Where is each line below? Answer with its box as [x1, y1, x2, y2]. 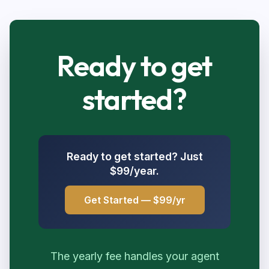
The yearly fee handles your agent [50, 250, 219, 262]
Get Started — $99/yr [83, 194, 186, 206]
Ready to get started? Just [66, 150, 203, 163]
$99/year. [110, 165, 159, 177]
